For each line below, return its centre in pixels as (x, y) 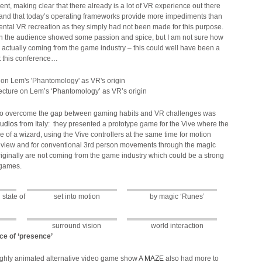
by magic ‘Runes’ (177, 196)
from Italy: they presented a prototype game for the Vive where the (123, 124)
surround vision (77, 226)
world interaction (177, 226)
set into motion (77, 196)
